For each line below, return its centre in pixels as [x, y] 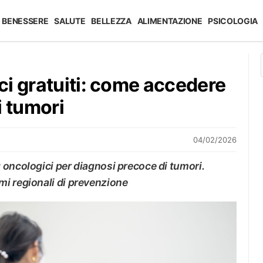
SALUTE [70, 21]
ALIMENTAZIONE [170, 21]
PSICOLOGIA [233, 21]
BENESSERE [25, 21]
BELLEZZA [111, 21]
